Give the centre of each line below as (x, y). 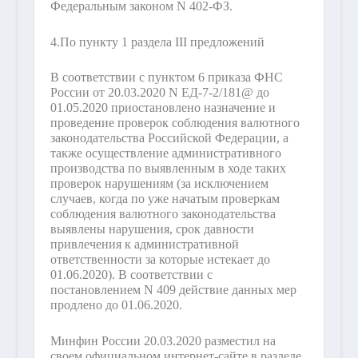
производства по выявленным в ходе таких (168, 169)
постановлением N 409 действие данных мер (173, 290)
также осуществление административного (165, 153)
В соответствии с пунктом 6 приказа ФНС (166, 78)
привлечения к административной (144, 245)
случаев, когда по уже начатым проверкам (165, 199)
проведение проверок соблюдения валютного (175, 123)
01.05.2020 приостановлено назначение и (163, 108)
